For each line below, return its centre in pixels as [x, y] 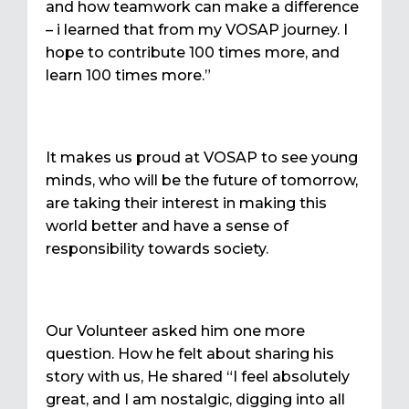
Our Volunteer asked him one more [175, 331]
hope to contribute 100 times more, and [193, 53]
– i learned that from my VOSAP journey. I [197, 30]
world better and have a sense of [167, 226]
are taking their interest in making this [186, 204]
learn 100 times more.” [128, 76]
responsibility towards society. [157, 249]
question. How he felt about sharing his [190, 354]
